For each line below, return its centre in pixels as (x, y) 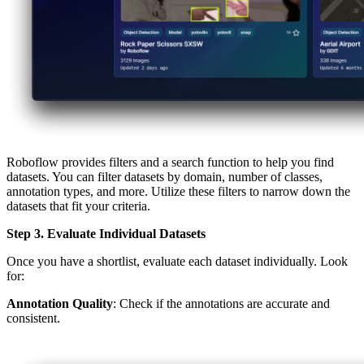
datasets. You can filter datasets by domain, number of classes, (165, 176)
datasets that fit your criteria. (78, 206)
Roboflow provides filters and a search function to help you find (170, 162)
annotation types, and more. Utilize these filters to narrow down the (178, 191)
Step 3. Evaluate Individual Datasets (106, 233)
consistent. (33, 318)
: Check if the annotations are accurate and (221, 303)
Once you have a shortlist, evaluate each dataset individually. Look (177, 261)
